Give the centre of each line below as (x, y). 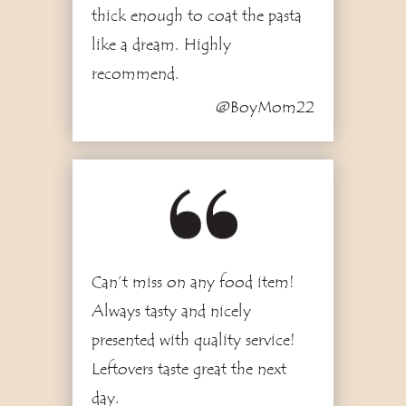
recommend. (135, 74)
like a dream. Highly (161, 45)
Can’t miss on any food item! (193, 282)
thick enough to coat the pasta (196, 16)
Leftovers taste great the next (188, 369)
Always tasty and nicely (171, 311)
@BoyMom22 (266, 107)
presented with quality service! (193, 340)
